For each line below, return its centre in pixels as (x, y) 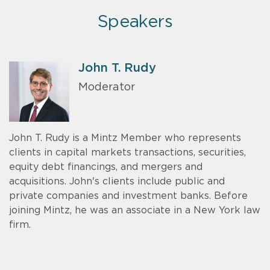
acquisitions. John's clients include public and (117, 181)
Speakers (135, 22)
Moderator (107, 88)
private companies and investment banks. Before (128, 196)
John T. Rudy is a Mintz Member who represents (125, 138)
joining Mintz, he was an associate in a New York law (135, 210)
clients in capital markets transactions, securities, (127, 152)
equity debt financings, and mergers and (106, 167)
